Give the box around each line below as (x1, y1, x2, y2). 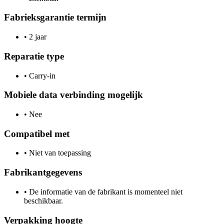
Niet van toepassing (27, 148, 91, 157)
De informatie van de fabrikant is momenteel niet (27, 187, 182, 196)
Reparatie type (4, 50, 64, 61)
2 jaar (27, 32, 46, 41)
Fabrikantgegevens (4, 167, 82, 178)
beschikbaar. (24, 196, 63, 205)
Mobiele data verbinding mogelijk (4, 89, 143, 100)
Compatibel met (4, 128, 69, 139)
